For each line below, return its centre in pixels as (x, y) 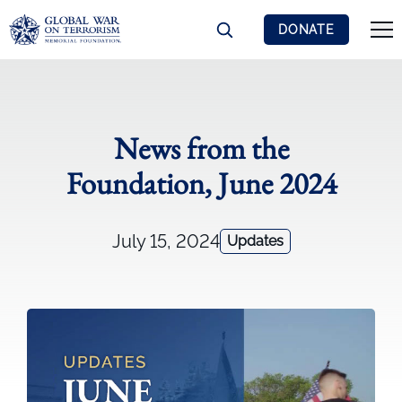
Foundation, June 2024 (201, 183)
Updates (255, 241)
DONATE (306, 30)
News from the (201, 148)
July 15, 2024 (166, 241)
